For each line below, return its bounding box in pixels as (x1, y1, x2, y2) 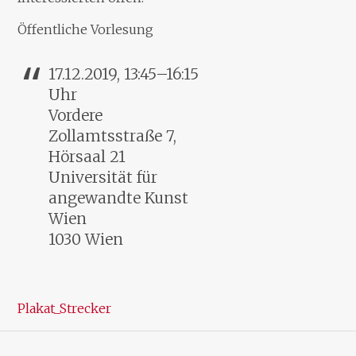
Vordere (48, 106, 103, 126)
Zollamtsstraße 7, (48, 126, 176, 146)
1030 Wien (48, 230, 123, 250)
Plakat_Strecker (17, 300, 112, 316)
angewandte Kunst (48, 188, 188, 208)
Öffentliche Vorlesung (17, 21, 154, 37)
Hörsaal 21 (48, 147, 126, 167)
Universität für (48, 168, 157, 188)
